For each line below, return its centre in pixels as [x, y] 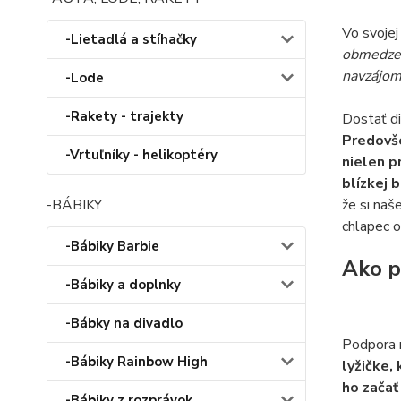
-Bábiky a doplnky [123, 285]
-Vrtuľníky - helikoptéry [141, 155]
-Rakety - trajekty [124, 116]
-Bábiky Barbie [112, 246]
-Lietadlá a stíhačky [131, 39]
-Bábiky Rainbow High [137, 362]
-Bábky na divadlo [124, 323]
